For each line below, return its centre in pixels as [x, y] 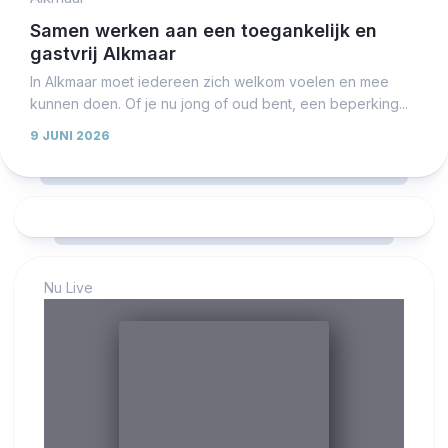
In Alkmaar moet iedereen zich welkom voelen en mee [209, 82]
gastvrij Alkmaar [103, 54]
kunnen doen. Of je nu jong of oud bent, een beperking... [219, 104]
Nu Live [68, 288]
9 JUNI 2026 [70, 136]
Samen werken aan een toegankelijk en [203, 31]
